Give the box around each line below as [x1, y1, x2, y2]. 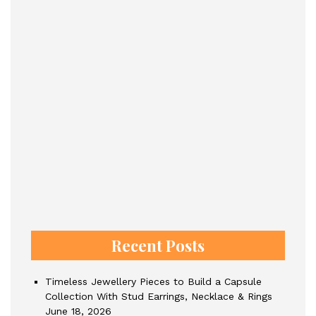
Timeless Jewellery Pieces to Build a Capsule [45, 276, 262, 287]
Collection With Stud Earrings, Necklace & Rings [45, 291, 272, 302]
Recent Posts [111, 235, 205, 256]
